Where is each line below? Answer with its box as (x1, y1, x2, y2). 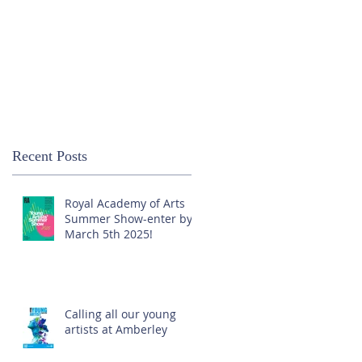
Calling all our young (65, 306, 176, 322)
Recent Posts (12, 148, 87, 164)
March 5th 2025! (65, 226, 153, 242)
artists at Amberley (65, 322, 167, 337)
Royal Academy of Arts (65, 196, 185, 211)
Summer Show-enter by (65, 211, 192, 226)
